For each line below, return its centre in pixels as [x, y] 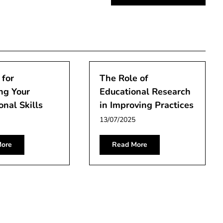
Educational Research [145, 91]
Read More [130, 144]
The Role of [124, 78]
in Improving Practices [147, 105]
